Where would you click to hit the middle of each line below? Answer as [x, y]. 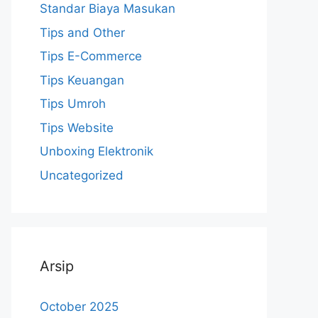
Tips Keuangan [82, 80]
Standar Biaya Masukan [108, 9]
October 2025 [79, 306]
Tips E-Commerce [91, 56]
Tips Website [77, 127]
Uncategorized [82, 175]
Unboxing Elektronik [97, 151]
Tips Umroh [73, 104]
